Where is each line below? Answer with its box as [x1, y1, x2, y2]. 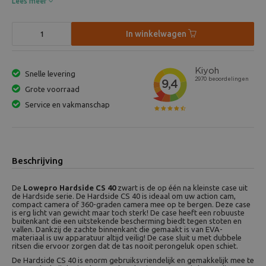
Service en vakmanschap [23, 100, 110, 109]
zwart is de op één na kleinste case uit [116, 183, 248, 192]
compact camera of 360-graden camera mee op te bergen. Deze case [12, 200, 251, 208]
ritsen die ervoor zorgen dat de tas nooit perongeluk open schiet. [12, 242, 240, 250]
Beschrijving [12, 156, 63, 166]
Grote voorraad [23, 85, 80, 93]
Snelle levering [23, 69, 75, 78]
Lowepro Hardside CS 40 [23, 183, 116, 192]
